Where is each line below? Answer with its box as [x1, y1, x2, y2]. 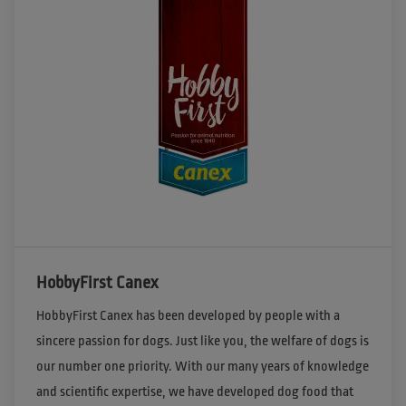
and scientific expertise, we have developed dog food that [36, 384, 353, 401]
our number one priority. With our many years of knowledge [36, 359, 369, 375]
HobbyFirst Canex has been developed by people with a [36, 308, 340, 324]
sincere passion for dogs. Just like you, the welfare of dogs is [36, 333, 369, 350]
